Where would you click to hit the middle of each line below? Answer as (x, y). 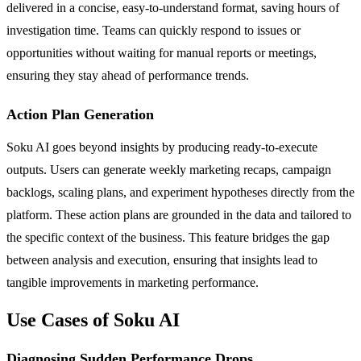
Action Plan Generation (80, 114)
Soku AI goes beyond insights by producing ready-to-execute (162, 147)
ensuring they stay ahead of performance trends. (128, 75)
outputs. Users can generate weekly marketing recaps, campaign (169, 169)
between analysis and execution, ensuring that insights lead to (162, 259)
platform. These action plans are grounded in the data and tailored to (179, 214)
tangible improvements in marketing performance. (133, 282)
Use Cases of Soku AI (93, 320)
